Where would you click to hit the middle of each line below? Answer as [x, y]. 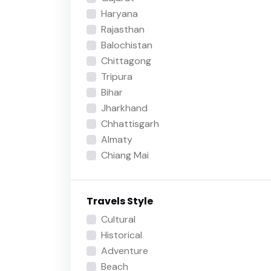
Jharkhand [124, 108]
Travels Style [119, 201]
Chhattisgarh [130, 124]
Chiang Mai [125, 155]
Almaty [116, 140]
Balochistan [126, 45]
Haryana [119, 14]
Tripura [116, 77]
